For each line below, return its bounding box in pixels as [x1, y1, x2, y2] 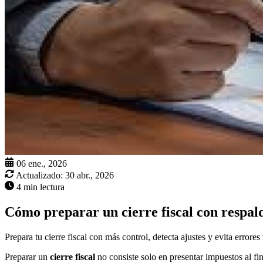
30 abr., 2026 [65, 170, 114, 181]
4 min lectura [16, 182, 65, 193]
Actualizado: [16, 170, 63, 181]
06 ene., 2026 [16, 159, 67, 169]
